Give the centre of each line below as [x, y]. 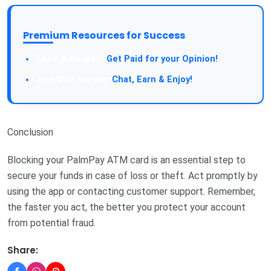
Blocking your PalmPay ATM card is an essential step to [126, 160]
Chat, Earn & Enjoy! [151, 79]
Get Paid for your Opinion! [161, 59]
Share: [23, 250]
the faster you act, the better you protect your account [126, 207]
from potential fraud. [51, 223]
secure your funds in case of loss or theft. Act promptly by [132, 175]
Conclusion [30, 132]
